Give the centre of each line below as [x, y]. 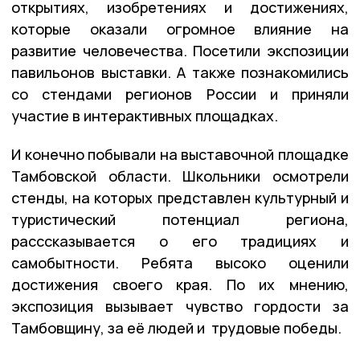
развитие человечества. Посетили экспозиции [180, 51]
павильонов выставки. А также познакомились [180, 73]
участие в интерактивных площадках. [145, 116]
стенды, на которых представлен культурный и [180, 198]
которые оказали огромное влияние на [180, 29]
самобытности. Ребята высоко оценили [180, 263]
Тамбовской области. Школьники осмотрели [180, 176]
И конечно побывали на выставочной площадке [180, 155]
